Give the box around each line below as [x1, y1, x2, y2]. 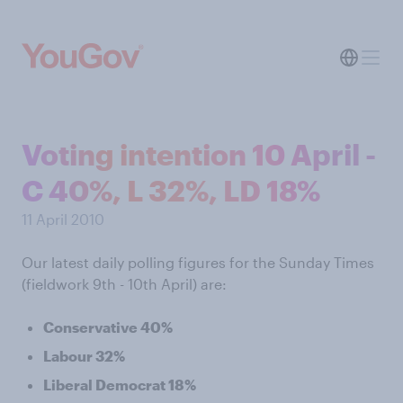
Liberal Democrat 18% [43, 376, 196, 393]
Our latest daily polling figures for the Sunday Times [22, 254, 374, 271]
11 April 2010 [22, 210, 104, 228]
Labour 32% [43, 347, 125, 364]
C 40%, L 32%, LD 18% [22, 174, 320, 207]
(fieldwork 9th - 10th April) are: [22, 275, 227, 292]
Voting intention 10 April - [22, 138, 376, 171]
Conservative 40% [43, 318, 173, 336]
